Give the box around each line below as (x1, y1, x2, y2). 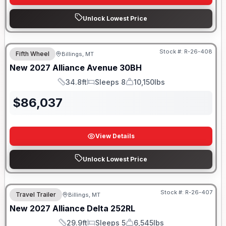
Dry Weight (125, 82, 162, 91)
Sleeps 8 (94, 77, 126, 86)
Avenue (87, 63, 118, 73)
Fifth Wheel (16, 50, 49, 58)
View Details (95, 132, 135, 140)
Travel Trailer (16, 191, 56, 198)
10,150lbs (133, 77, 165, 86)
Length (56, 82, 80, 91)
